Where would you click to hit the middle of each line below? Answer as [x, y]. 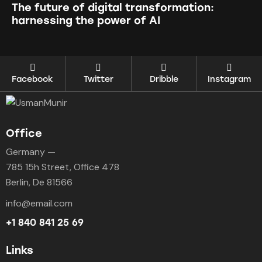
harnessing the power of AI [86, 20]
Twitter [98, 80]
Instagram [230, 80]
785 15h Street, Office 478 [63, 167]
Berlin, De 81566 [39, 182]
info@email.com [39, 204]
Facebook [33, 80]
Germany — [31, 152]
